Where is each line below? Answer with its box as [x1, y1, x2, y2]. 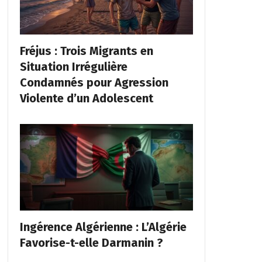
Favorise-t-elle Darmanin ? [19, 236, 163, 250]
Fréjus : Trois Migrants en [19, 44, 153, 58]
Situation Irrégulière [19, 60, 127, 74]
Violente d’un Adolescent [19, 91, 153, 106]
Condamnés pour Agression [19, 75, 168, 90]
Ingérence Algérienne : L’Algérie [19, 220, 187, 235]
